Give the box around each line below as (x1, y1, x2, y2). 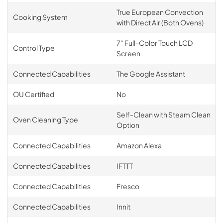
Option (116, 120, 139, 129)
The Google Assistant (116, 69, 185, 78)
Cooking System (12, 12, 68, 21)
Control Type (12, 43, 55, 52)
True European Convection (116, 7, 203, 16)
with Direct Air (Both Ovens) (116, 17, 204, 27)
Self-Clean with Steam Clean (116, 110, 211, 119)
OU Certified (12, 89, 54, 99)
